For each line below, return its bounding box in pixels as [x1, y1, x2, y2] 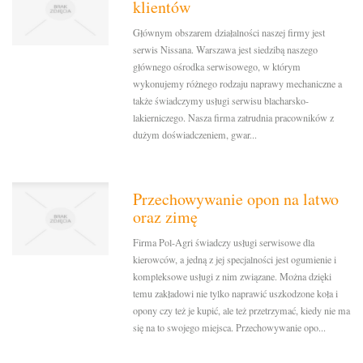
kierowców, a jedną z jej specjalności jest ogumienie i [133, 253, 337, 267]
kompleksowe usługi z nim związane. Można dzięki [133, 270, 332, 284]
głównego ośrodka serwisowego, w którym [133, 60, 301, 74]
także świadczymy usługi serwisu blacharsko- [133, 94, 310, 108]
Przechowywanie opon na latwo [133, 188, 340, 211]
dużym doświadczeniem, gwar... [133, 128, 258, 142]
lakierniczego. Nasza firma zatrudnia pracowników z [133, 111, 335, 125]
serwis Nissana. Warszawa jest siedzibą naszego [133, 43, 318, 57]
